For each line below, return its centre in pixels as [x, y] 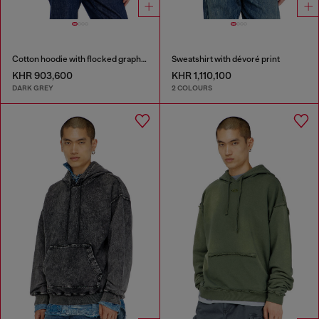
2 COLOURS [192, 88]
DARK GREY [33, 88]
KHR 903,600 [42, 75]
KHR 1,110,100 [201, 75]
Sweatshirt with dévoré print [225, 59]
